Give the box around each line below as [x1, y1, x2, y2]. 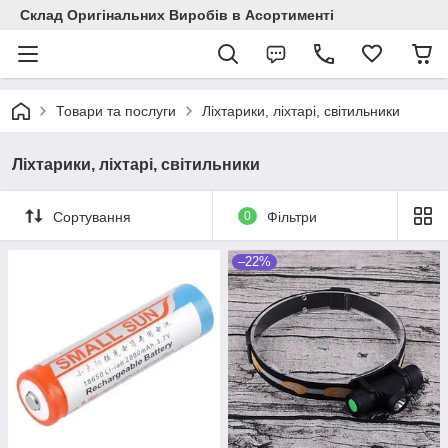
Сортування [53, 208, 131, 225]
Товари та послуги [56, 103, 176, 119]
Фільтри [266, 208, 317, 225]
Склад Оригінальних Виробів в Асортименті [20, 7, 334, 23]
